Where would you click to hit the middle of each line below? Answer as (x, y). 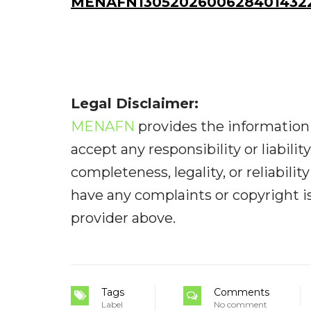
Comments (242, 293)
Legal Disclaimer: (135, 104)
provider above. (123, 218)
